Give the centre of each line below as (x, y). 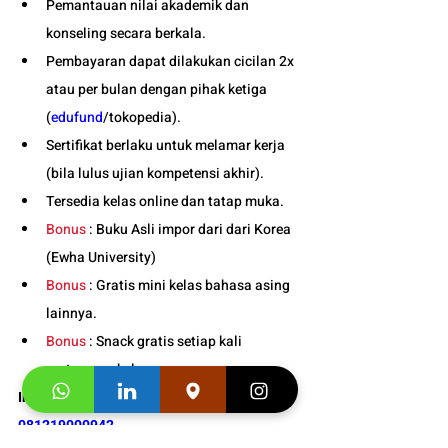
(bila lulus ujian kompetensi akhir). (155, 173)
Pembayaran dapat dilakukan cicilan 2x (171, 61)
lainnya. (71, 313)
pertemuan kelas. (101, 369)
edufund (77, 117)
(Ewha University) (101, 257)
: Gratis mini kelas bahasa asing (189, 285)
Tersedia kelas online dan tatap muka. (166, 201)
